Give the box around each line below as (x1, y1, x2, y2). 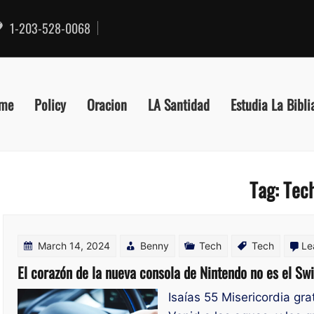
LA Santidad (148, 93, 210, 114)
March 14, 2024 (38, 239, 110, 252)
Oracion (87, 93, 127, 114)
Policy (34, 93, 66, 114)
